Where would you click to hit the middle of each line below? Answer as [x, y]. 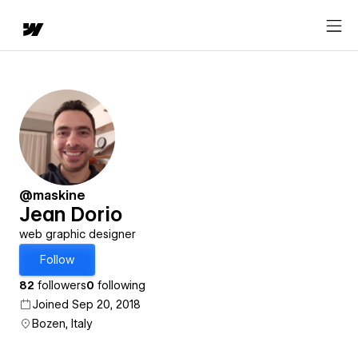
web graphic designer [78, 234]
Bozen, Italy [62, 324]
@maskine [52, 195]
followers [60, 285]
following [120, 285]
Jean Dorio [71, 215]
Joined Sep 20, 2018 [86, 304]
